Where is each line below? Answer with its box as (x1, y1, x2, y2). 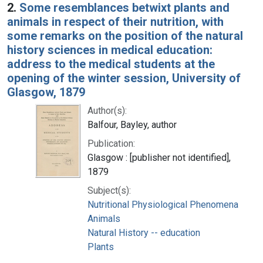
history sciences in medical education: (7, 42, 213, 57)
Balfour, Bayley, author (87, 119, 177, 130)
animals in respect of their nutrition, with (7, 14, 224, 29)
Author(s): (87, 104, 127, 116)
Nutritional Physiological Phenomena (87, 198, 238, 210)
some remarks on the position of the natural (7, 28, 243, 43)
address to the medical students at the (7, 56, 215, 71)
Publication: (87, 137, 135, 149)
